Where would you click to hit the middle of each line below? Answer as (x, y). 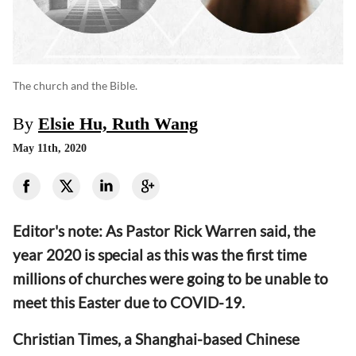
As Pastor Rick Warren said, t (202, 231)
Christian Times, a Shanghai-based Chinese (156, 339)
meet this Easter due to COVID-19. (130, 303)
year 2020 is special (79, 255)
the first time (262, 255)
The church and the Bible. (75, 86)
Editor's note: (59, 231)
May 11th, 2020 (50, 149)
